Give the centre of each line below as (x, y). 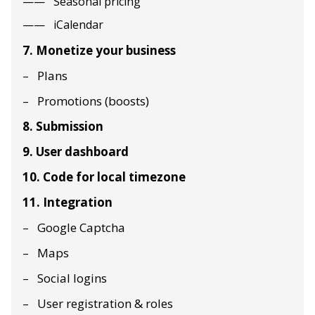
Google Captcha (81, 228)
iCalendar (78, 25)
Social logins (72, 278)
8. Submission (63, 127)
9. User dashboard (76, 152)
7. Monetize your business (99, 51)
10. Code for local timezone (104, 177)
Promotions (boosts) (93, 101)
